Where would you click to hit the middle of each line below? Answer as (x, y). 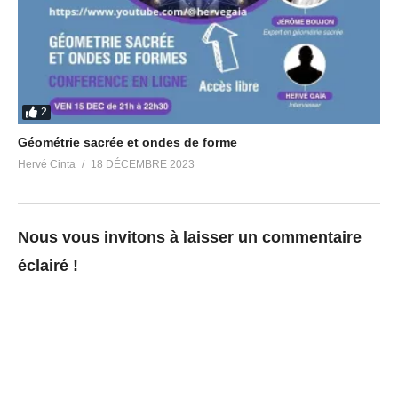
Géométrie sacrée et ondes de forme (127, 142)
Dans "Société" (60, 22)
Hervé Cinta (47, 164)
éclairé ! (48, 265)
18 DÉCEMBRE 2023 (143, 164)
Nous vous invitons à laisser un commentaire (190, 237)
